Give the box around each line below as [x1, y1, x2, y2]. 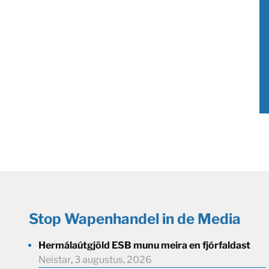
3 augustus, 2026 [74, 254, 152, 265]
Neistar [38, 254, 71, 265]
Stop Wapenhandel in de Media [29, 210, 241, 228]
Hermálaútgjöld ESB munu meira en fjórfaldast [38, 240, 250, 251]
